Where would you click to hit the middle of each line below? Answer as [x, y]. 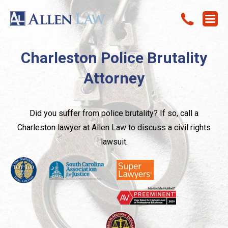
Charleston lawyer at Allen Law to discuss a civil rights [114, 127]
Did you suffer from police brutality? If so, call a [114, 113]
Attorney [114, 78]
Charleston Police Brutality [114, 58]
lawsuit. [114, 142]
